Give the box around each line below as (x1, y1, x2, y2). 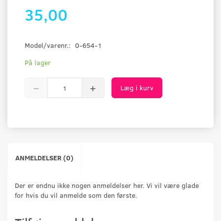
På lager (25, 58, 51, 68)
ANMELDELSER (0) (15, 153, 74, 163)
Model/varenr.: (25, 40, 73, 50)
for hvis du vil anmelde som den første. (15, 190, 137, 200)
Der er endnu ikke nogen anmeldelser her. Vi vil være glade (15, 181, 199, 190)
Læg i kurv (120, 83, 153, 93)
